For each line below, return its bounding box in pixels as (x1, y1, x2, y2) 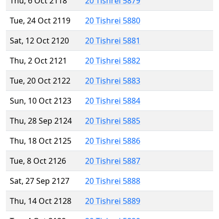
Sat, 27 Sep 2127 (10, 175, 69, 187)
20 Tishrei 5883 (85, 75, 140, 87)
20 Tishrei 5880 (85, 15, 140, 26)
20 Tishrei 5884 (85, 95, 140, 107)
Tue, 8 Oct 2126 (10, 155, 66, 167)
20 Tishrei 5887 (85, 155, 140, 167)
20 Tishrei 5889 (85, 196, 140, 207)
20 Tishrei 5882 (85, 55, 140, 66)
